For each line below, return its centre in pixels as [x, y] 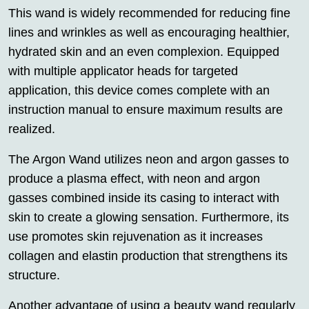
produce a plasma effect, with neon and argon [134, 178]
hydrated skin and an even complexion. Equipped [144, 51]
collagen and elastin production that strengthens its [148, 256]
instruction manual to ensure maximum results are [146, 109]
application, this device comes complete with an [139, 90]
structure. [34, 275]
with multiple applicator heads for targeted [123, 71]
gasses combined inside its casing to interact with [144, 198]
